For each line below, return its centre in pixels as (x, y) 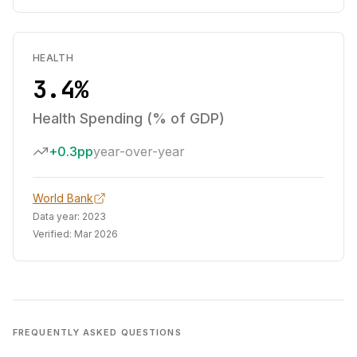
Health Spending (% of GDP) (129, 118)
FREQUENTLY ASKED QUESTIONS (97, 332)
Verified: (53, 234)
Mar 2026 (96, 234)
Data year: (57, 216)
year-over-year (139, 151)
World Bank (63, 198)
